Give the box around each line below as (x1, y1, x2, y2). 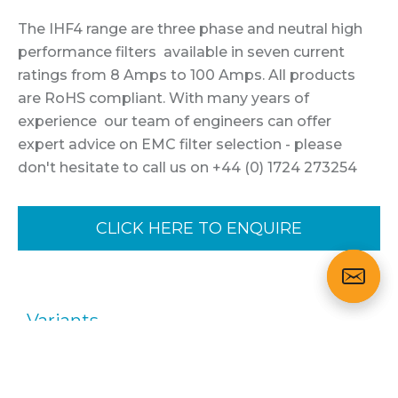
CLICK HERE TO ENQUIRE (96, 219, 302, 239)
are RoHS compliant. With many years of (18, 90, 309, 107)
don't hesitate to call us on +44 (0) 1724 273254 (18, 159, 357, 177)
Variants (27, 310, 99, 332)
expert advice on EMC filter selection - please (18, 136, 342, 154)
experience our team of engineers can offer (18, 113, 331, 131)
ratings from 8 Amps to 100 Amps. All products (18, 67, 355, 84)
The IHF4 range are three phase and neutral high (18, 20, 362, 38)
